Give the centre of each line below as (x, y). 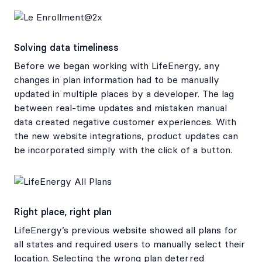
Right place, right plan (63, 212)
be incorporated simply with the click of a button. (123, 150)
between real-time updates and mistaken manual (120, 108)
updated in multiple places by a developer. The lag (124, 94)
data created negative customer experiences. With (125, 122)
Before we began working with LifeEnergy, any (117, 66)
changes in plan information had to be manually (117, 80)
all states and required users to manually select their (130, 244)
